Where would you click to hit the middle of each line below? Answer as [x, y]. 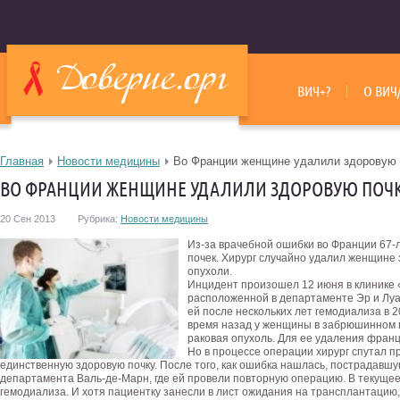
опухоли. [210, 271]
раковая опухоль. [231, 338]
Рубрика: [98, 219]
